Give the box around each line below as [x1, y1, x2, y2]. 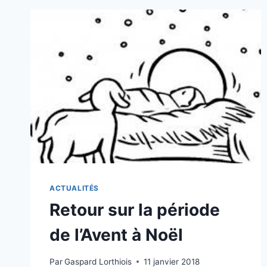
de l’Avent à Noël [49, 225, 183, 246]
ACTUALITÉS [49, 184, 99, 193]
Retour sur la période [49, 200, 220, 221]
